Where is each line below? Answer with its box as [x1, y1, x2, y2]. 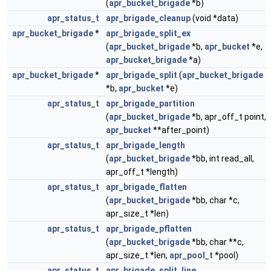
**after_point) [151, 125, 209, 135]
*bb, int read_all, [190, 154, 254, 163]
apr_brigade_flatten [106, 182, 187, 192]
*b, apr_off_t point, [190, 112, 266, 122]
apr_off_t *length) [106, 167, 178, 177]
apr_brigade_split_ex [106, 28, 191, 38]
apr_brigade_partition [106, 99, 195, 108]
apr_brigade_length [106, 140, 185, 150]
